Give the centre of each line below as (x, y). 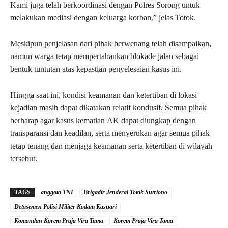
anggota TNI (57, 193)
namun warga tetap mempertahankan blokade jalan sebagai (105, 56)
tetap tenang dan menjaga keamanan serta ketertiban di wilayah (111, 146)
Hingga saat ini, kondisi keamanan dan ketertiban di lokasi (104, 95)
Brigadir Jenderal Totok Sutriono (125, 193)
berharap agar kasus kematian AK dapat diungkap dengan (103, 121)
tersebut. (24, 159)
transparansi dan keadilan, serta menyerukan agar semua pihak (110, 133)
